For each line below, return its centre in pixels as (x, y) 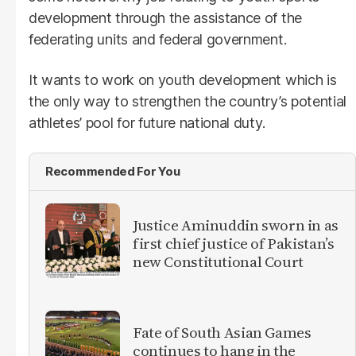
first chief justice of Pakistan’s (234, 244)
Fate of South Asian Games (222, 333)
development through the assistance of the (165, 17)
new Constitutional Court (218, 262)
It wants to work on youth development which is (183, 79)
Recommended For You (113, 171)
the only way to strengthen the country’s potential (188, 101)
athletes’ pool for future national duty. (147, 122)
